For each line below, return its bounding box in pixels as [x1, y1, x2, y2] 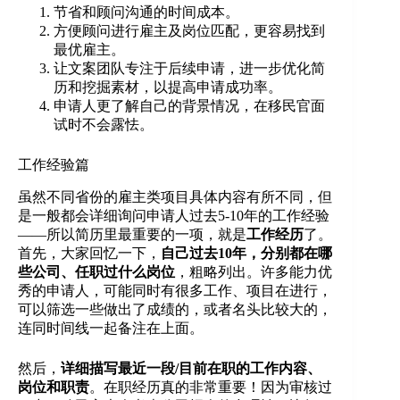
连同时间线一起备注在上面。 [18, 320, 204, 336]
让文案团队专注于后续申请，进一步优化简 [54, 60, 325, 76]
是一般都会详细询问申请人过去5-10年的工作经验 [18, 207, 329, 223]
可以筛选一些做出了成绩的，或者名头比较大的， [18, 301, 332, 317]
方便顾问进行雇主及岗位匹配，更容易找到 [54, 22, 325, 38]
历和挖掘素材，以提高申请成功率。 [54, 79, 282, 95]
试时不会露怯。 [54, 116, 154, 132]
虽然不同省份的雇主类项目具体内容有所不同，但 [18, 188, 332, 204]
